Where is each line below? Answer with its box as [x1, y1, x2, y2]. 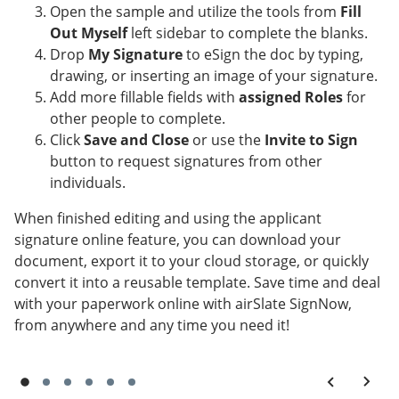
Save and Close [84, 130, 189, 151]
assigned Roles [239, 87, 343, 108]
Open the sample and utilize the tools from [50, 2, 340, 22]
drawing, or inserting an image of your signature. [50, 66, 378, 86]
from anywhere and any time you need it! [14, 315, 289, 336]
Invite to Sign [265, 130, 358, 151]
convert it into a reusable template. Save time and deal [14, 273, 380, 293]
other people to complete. [50, 109, 225, 129]
